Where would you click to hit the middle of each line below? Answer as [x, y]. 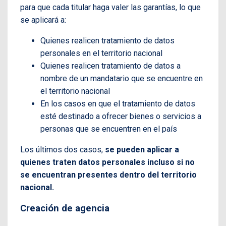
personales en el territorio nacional [101, 53]
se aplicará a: [43, 20]
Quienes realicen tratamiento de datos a [110, 66]
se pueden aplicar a [142, 150]
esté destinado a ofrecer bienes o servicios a [121, 117]
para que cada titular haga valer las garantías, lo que [110, 8]
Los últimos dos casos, [63, 150]
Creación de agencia [65, 209]
